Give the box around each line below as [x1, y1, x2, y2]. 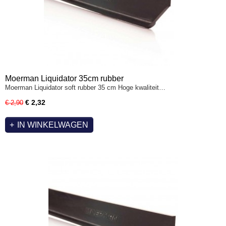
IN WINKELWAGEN [17, 120, 88, 129]
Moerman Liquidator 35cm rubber [5, 74, 124, 83]
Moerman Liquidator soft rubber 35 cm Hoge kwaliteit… [5, 84, 165, 91]
